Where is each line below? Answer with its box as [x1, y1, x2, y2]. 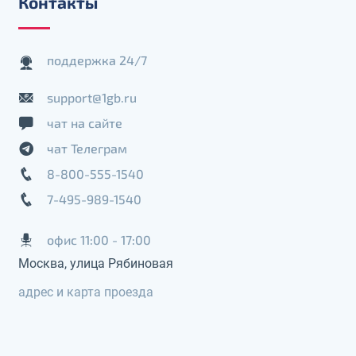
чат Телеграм [47, 141, 127, 157]
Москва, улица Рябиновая [18, 255, 173, 271]
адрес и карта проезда [18, 284, 153, 300]
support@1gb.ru [47, 90, 137, 106]
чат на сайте [47, 115, 122, 131]
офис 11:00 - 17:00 [47, 232, 151, 248]
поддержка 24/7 [47, 52, 147, 68]
